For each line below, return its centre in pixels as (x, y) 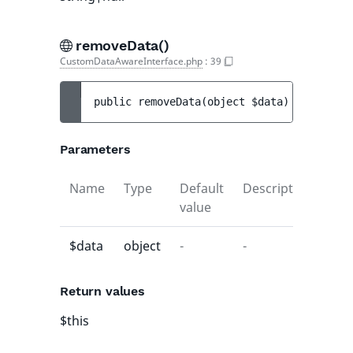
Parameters (95, 149)
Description (277, 188)
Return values (102, 291)
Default (202, 188)
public (116, 102)
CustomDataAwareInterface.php (131, 61)
